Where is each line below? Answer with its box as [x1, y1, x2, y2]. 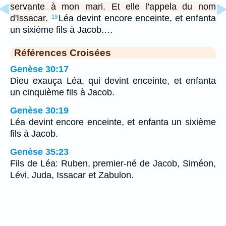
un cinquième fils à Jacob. [10, 87, 115, 98]
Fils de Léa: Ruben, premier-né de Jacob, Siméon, [10, 158, 216, 169]
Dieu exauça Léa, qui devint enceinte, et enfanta [10, 76, 216, 86]
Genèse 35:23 [10, 147, 69, 157]
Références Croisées [14, 47, 111, 59]
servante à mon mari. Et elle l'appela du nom [10, 2, 216, 12]
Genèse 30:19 [10, 105, 69, 116]
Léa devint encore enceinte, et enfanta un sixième [10, 117, 216, 128]
